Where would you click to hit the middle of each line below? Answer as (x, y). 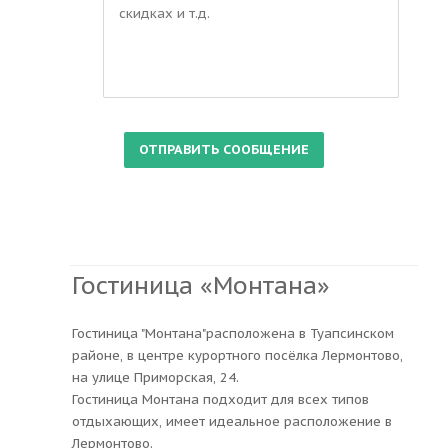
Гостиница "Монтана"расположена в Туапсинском (233, 333)
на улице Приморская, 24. (155, 377)
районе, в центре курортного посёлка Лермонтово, (237, 355)
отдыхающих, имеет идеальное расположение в (232, 421)
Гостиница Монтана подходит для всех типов (220, 399)
